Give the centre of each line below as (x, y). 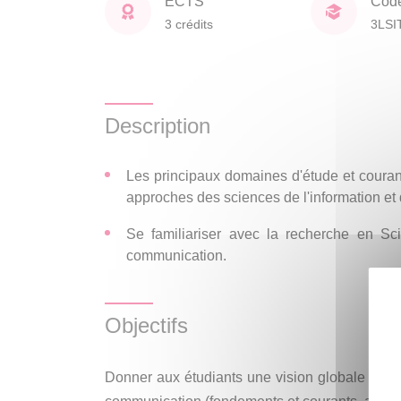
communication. (176, 256)
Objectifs (146, 325)
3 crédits (189, 24)
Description (158, 126)
